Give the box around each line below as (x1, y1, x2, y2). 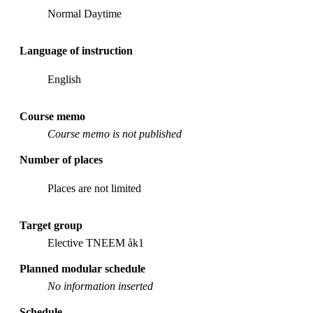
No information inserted (48, 279, 153, 292)
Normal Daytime (48, 7, 122, 20)
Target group (20, 219, 82, 231)
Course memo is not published (48, 127, 182, 140)
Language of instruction (20, 44, 133, 57)
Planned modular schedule (20, 262, 145, 275)
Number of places (20, 153, 103, 166)
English (48, 73, 81, 85)
